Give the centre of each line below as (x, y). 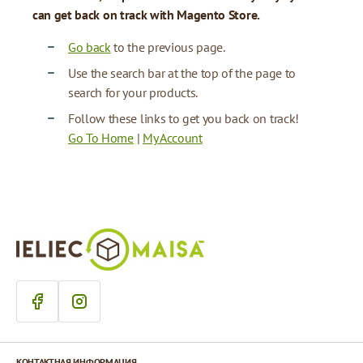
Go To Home (101, 137)
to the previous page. (168, 47)
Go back (90, 47)
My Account (172, 137)
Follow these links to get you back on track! (184, 118)
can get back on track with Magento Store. (146, 14)
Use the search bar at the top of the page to (182, 73)
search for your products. (133, 92)
